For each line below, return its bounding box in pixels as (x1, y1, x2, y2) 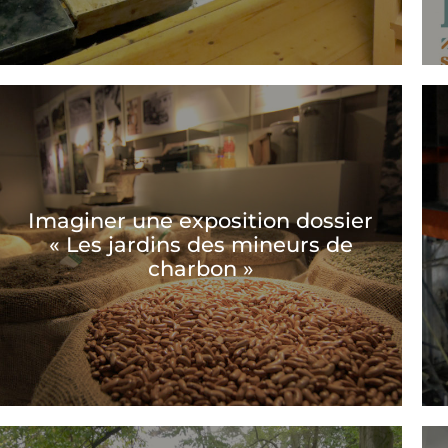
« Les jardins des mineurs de (48, 232, 353, 258)
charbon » (147, 256, 254, 282)
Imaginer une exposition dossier (28, 208, 374, 234)
